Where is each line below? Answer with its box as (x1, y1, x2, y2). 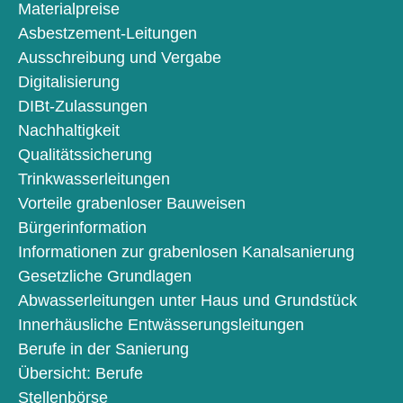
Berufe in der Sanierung (18, 340, 189, 359)
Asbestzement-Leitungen (18, 24, 197, 43)
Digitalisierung (18, 73, 120, 92)
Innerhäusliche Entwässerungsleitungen (18, 316, 304, 335)
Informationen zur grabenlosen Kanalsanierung (18, 243, 354, 262)
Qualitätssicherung (18, 146, 152, 165)
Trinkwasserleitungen (18, 170, 170, 189)
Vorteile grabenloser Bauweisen (18, 194, 246, 213)
